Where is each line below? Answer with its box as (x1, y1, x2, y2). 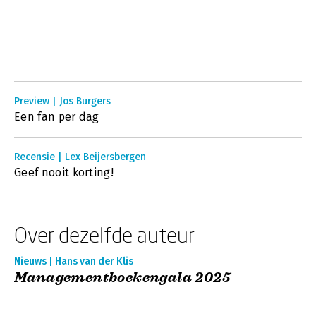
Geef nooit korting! (14, 166, 114, 179)
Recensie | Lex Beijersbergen (14, 151, 146, 163)
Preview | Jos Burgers (14, 95, 111, 107)
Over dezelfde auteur (14, 222, 195, 247)
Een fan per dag (14, 110, 99, 123)
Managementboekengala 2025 (14, 269, 230, 286)
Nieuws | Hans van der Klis (14, 255, 133, 267)
